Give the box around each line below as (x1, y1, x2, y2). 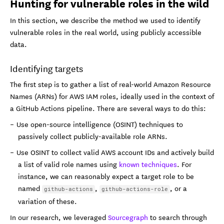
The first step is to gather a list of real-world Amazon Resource (10, 78, 211, 89)
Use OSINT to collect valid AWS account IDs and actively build (16, 146, 214, 157)
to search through (148, 211, 207, 222)
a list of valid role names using (18, 158, 119, 169)
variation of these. (18, 195, 77, 206)
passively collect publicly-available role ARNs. (18, 130, 167, 141)
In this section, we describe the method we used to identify (10, 14, 200, 25)
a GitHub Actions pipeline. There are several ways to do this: (10, 102, 206, 113)
